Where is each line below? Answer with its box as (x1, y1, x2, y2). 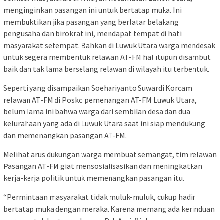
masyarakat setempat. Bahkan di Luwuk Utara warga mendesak (3, 40, 215, 51)
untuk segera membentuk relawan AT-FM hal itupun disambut (3, 52, 211, 62)
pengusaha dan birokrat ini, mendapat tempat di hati (3, 28, 182, 39)
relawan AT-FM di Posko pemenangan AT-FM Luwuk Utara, (3, 95, 197, 105)
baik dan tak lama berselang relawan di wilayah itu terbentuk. (3, 64, 209, 74)
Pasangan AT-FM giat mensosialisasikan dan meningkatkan (3, 161, 202, 171)
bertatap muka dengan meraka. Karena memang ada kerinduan (3, 204, 215, 214)
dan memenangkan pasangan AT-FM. (3, 130, 127, 140)
